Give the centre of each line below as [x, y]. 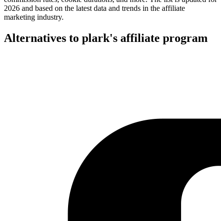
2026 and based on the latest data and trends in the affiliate [94, 8]
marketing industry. [34, 17]
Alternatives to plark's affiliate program [106, 38]
